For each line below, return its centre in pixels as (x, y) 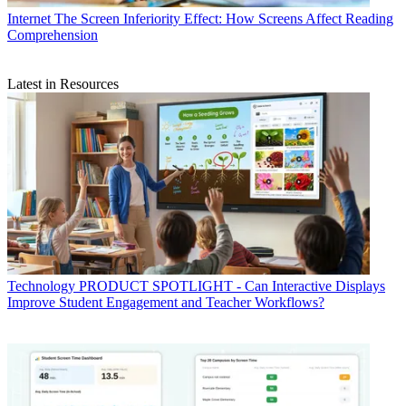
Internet (29, 18)
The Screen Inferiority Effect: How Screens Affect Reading (224, 18)
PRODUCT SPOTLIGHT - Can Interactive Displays (232, 285)
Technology (41, 285)
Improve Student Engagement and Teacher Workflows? (166, 302)
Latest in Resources (63, 83)
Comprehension (53, 34)
